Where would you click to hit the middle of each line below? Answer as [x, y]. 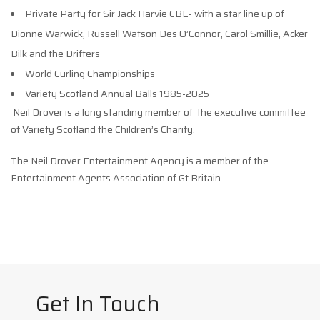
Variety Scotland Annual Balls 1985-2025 [117, 93]
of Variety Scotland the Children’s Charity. [103, 129]
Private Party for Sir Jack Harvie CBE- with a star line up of [155, 13]
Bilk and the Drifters [55, 53]
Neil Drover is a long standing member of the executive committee [159, 112]
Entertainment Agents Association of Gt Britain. [117, 177]
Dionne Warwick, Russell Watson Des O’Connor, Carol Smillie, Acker [159, 33]
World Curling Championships [90, 73]
